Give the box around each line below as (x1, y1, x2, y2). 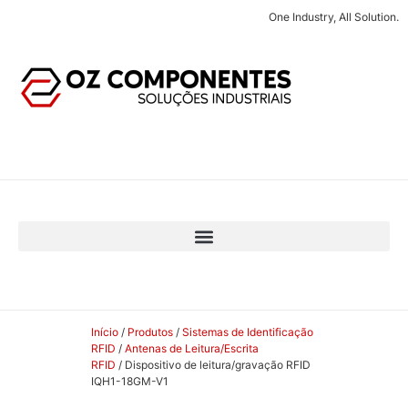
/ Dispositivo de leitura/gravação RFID (116, 358, 311, 372)
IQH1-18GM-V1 (91, 374, 168, 389)
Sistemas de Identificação (182, 325, 313, 340)
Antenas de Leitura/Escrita (125, 342, 259, 356)
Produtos (127, 325, 173, 340)
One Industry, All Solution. (269, 10, 399, 24)
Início (91, 325, 118, 340)
